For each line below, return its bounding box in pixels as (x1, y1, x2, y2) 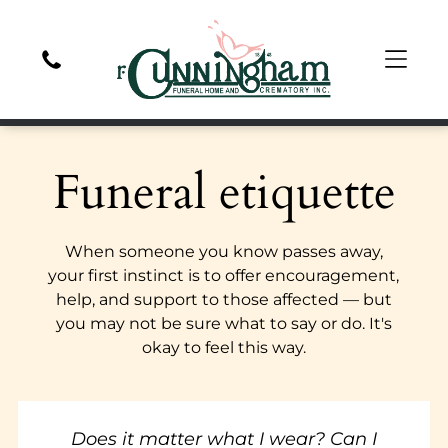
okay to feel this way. (141, 337, 306, 357)
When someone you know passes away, (64, 241, 383, 261)
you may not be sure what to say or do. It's (55, 313, 392, 333)
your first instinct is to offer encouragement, (48, 265, 400, 285)
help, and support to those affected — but (55, 289, 392, 309)
